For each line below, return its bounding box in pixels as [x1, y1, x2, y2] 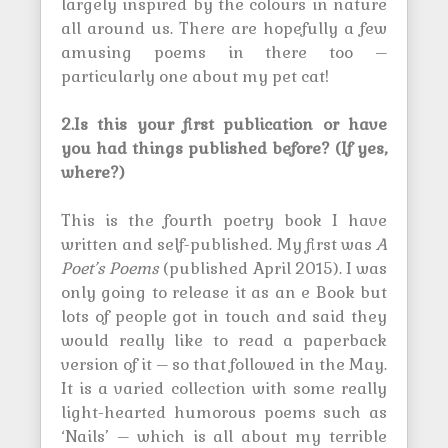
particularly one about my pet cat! [61, 66, 329, 87]
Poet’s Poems [61, 258, 160, 279]
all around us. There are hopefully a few [61, 18, 387, 39]
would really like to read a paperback [61, 330, 387, 351]
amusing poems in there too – [61, 42, 387, 63]
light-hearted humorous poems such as [61, 402, 387, 423]
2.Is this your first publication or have [61, 114, 387, 135]
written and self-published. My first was [61, 234, 376, 255]
